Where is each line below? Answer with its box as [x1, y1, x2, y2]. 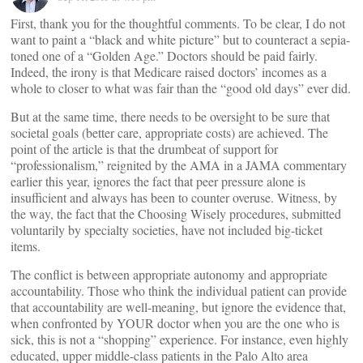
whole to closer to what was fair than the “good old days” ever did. [11, 79, 351, 96]
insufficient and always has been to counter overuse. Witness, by [11, 189, 337, 206]
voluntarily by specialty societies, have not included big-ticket [11, 221, 322, 238]
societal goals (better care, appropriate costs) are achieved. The [11, 124, 328, 141]
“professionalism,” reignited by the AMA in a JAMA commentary [11, 156, 347, 173]
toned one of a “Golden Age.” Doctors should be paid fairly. [11, 47, 318, 64]
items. [11, 237, 41, 254]
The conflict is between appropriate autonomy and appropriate [11, 266, 327, 283]
